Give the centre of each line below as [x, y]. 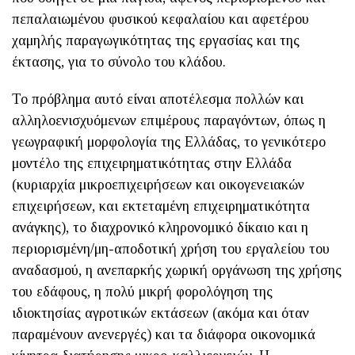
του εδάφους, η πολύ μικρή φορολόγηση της [142, 291]
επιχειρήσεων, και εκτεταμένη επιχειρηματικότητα [161, 206]
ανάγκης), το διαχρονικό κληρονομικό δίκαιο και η [160, 227]
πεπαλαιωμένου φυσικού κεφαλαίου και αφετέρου [160, 19]
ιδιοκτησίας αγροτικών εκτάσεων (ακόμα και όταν [160, 313]
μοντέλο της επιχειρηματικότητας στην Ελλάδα [152, 163]
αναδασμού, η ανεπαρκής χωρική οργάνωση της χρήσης [177, 270]
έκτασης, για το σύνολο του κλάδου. [119, 61]
